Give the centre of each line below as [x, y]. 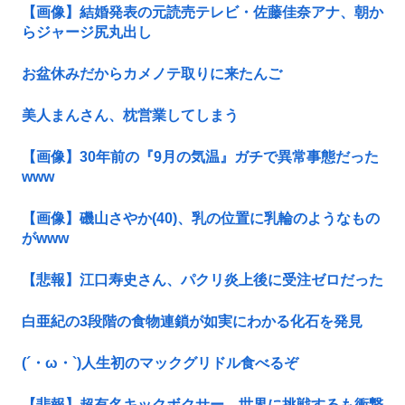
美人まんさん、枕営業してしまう [130, 116]
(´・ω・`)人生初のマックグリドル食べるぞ [160, 363]
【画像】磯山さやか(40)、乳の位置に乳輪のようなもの [201, 219]
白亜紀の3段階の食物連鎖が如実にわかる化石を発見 [192, 322]
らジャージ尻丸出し [87, 33]
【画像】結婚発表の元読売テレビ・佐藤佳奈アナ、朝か [202, 13]
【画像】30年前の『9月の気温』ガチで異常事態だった [200, 157]
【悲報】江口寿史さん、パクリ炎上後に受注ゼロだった [202, 280]
